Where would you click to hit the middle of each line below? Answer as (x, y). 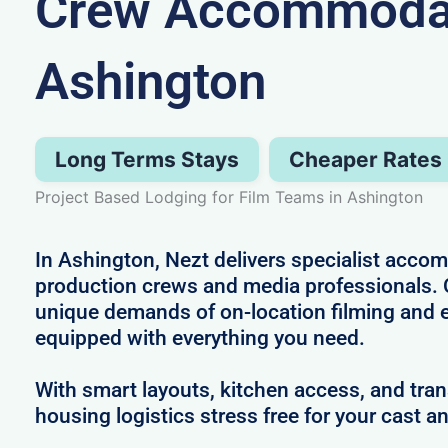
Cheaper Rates (365, 159)
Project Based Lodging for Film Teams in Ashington (228, 196)
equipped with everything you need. (199, 337)
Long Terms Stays (146, 159)
